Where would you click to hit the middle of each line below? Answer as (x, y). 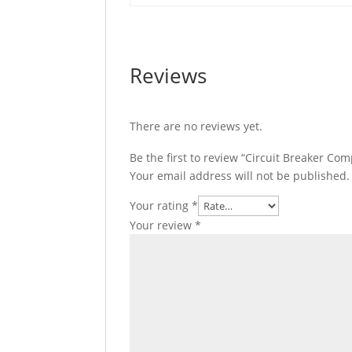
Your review (163, 225)
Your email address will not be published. (240, 176)
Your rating (161, 205)
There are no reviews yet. (196, 126)
